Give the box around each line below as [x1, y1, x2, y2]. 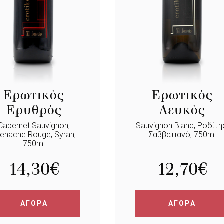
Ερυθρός [6, 102, 62, 118]
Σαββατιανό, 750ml [148, 130, 216, 139]
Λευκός [159, 102, 205, 118]
